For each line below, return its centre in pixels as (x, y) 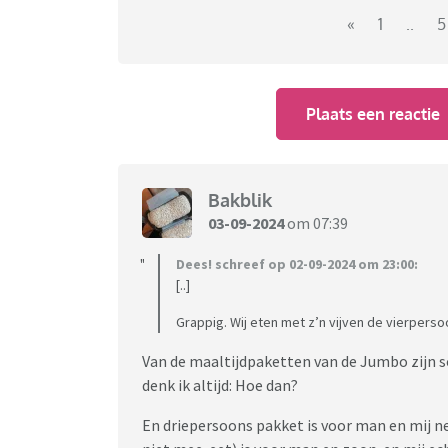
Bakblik (240, 200)
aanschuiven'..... (192, 23)
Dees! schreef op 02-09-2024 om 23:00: (297, 263)
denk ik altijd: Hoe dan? (221, 384)
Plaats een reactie (373, 113)
